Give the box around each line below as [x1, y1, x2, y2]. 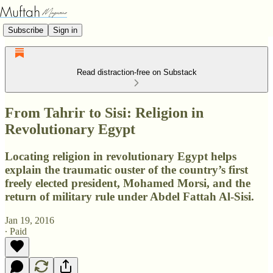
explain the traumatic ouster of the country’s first [5, 163, 248, 176]
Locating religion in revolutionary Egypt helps [5, 149, 236, 163]
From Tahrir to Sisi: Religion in [5, 104, 204, 121]
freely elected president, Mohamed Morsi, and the [5, 176, 250, 190]
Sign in [53, 25, 77, 35]
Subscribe [8, 25, 43, 35]
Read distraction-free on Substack [76, 68, 197, 77]
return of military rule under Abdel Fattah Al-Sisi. [5, 190, 254, 203]
